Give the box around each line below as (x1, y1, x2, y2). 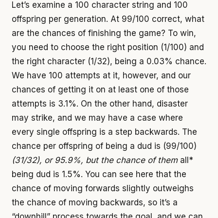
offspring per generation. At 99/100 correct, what (12, 14, 204, 24)
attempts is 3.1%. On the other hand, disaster (12, 99, 188, 109)
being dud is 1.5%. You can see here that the (12, 169, 186, 180)
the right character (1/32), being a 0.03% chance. (12, 56, 206, 67)
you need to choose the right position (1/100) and (12, 42, 204, 53)
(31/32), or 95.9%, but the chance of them (12, 155, 180, 165)
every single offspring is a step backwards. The (12, 127, 197, 137)
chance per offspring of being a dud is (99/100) (12, 141, 197, 151)
